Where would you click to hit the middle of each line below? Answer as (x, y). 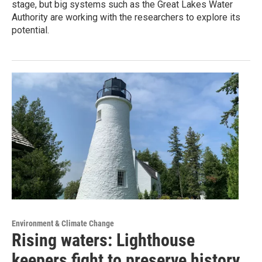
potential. (30, 30)
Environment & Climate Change (63, 223)
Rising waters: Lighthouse (103, 240)
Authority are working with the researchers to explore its (126, 18)
